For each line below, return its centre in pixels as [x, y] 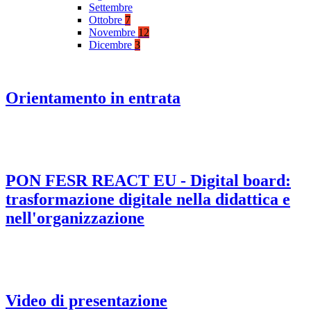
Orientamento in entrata [93, 98]
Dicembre [112, 45]
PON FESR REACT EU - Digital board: [148, 180]
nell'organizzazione [75, 218]
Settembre [111, 8]
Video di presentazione [86, 300]
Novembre [114, 33]
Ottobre [107, 20]
